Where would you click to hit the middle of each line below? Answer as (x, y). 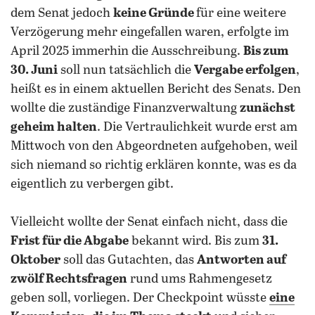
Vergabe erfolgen (245, 70)
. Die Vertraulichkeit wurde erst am (197, 127)
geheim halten (54, 127)
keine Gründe (155, 13)
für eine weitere (241, 13)
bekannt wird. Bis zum (195, 241)
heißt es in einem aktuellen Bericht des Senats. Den (156, 89)
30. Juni (34, 70)
